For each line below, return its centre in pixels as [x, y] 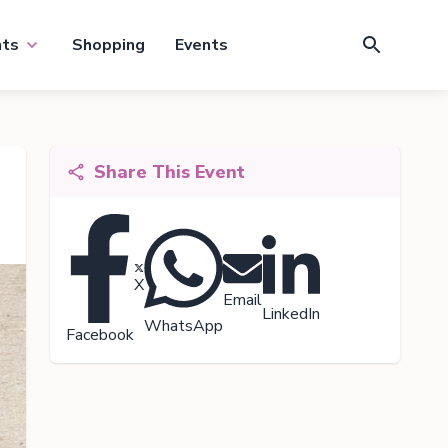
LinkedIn [291, 313]
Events [201, 45]
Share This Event [169, 172]
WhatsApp [183, 325]
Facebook [100, 334]
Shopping [108, 45]
